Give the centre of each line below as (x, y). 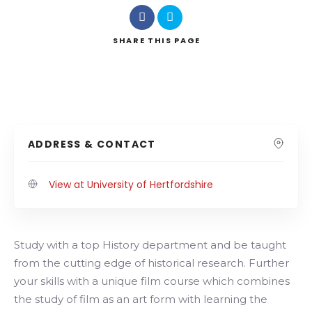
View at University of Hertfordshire (131, 185)
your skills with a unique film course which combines (152, 281)
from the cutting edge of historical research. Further (151, 263)
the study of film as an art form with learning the (141, 299)
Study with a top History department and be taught (150, 245)
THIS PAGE (174, 40)
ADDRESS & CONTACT (92, 144)
